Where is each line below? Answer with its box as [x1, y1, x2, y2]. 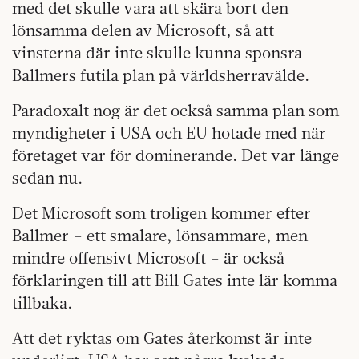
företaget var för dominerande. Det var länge [12, 145, 339, 165]
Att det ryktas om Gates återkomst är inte [12, 328, 312, 348]
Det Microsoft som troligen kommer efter [12, 203, 311, 223]
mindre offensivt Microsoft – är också [12, 248, 284, 268]
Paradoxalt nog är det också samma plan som [12, 100, 339, 120]
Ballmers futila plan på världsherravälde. [12, 65, 309, 85]
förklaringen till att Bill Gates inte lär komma [12, 270, 337, 290]
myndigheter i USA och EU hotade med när [12, 123, 326, 143]
